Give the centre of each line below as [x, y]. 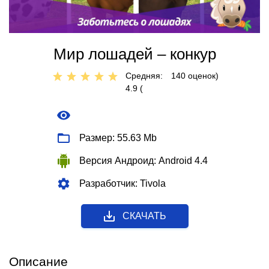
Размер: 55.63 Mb [118, 138]
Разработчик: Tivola [122, 184]
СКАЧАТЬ [144, 216]
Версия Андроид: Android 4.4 [144, 161]
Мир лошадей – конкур [134, 54]
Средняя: [144, 76]
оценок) [202, 76]
